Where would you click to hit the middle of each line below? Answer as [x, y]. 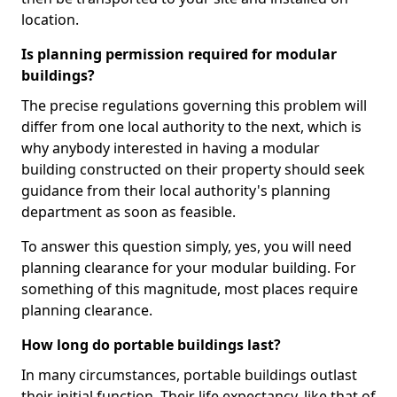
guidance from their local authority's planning [176, 191]
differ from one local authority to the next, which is [191, 127]
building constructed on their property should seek [193, 169]
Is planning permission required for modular [179, 54]
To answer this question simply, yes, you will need [187, 246]
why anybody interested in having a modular [171, 148]
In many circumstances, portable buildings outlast [189, 375]
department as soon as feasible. [128, 212]
